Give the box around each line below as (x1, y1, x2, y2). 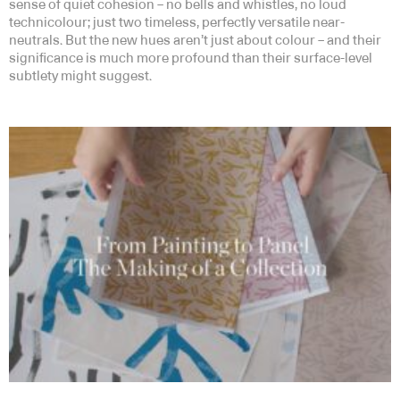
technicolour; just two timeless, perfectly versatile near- (9, 16, 345, 30)
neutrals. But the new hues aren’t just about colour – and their (9, 34, 381, 48)
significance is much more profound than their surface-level (9, 52, 372, 66)
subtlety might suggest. (9, 70, 152, 84)
